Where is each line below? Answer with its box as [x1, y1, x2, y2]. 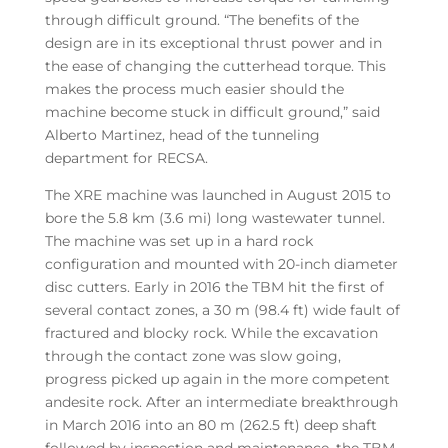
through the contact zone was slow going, [44, 346, 341, 365]
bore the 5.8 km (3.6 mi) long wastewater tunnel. [44, 208, 389, 227]
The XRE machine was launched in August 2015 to [44, 185, 391, 204]
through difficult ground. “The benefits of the [44, 10, 359, 29]
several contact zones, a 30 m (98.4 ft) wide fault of [44, 300, 400, 319]
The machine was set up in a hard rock [44, 231, 313, 250]
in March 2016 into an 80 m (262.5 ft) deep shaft [44, 415, 377, 434]
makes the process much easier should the [44, 79, 344, 98]
